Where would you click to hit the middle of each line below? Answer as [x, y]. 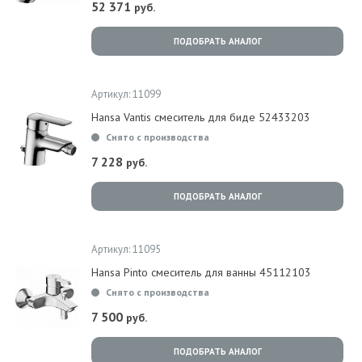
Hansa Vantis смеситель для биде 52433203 [201, 117]
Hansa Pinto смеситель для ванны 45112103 [201, 272]
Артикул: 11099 [126, 94]
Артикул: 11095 [126, 249]
